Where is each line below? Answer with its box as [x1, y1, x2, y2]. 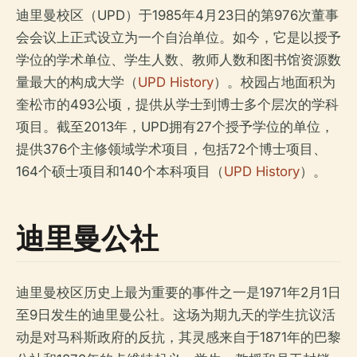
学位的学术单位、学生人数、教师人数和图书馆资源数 [16, 52, 341, 69]
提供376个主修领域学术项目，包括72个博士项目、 [16, 141, 327, 158]
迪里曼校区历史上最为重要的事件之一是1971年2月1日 [16, 284, 341, 301]
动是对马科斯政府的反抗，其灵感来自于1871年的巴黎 [16, 329, 341, 346]
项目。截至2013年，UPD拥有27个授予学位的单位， [16, 119, 334, 135]
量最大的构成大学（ [16, 74, 138, 91]
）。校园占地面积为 [214, 74, 335, 91]
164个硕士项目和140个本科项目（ [16, 163, 224, 180]
